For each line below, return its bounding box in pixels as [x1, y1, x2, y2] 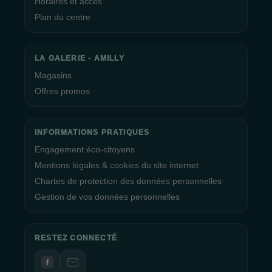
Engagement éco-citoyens [35, 144, 135, 154]
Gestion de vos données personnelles [35, 192, 180, 202]
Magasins [35, 70, 72, 80]
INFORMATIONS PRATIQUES [35, 128, 150, 137]
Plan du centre [35, 12, 90, 22]
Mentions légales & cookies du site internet [35, 160, 199, 170]
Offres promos [35, 86, 90, 96]
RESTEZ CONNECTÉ [35, 234, 117, 242]
